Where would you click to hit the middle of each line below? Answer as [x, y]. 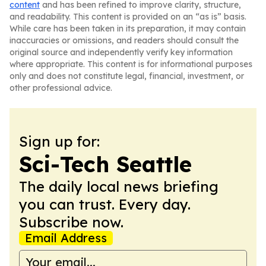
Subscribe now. [71, 222]
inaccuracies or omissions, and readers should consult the [124, 40]
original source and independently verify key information [121, 52]
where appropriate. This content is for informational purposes [131, 64]
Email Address [66, 238]
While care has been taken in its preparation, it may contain [128, 28]
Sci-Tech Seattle [105, 164]
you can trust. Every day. [105, 204]
